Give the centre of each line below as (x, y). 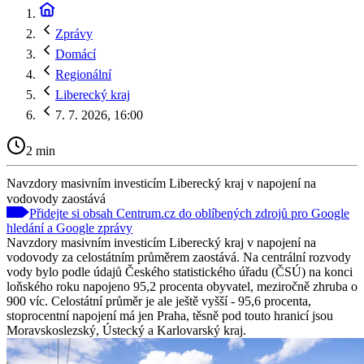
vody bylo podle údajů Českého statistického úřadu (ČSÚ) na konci (180, 271)
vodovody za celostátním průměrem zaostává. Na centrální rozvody (179, 257)
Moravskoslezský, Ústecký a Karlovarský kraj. (126, 330)
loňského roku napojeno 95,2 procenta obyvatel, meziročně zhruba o (182, 286)
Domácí (76, 54)
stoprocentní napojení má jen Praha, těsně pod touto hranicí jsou (170, 315)
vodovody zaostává (56, 198)
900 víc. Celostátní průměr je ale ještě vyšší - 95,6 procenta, (159, 301)
